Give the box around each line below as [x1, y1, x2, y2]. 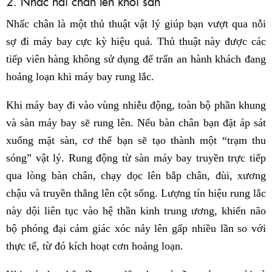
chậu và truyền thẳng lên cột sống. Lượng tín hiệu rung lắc [6, 187, 266, 200]
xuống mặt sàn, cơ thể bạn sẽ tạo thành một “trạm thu [6, 134, 266, 147]
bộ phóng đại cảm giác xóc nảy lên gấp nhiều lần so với [6, 222, 266, 235]
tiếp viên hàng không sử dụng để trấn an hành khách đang [6, 53, 266, 66]
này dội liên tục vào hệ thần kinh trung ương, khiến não [6, 205, 266, 217]
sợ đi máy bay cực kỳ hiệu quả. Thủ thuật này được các [6, 35, 266, 48]
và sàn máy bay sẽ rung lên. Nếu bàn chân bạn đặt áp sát [6, 117, 266, 129]
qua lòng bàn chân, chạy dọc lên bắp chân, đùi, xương [6, 169, 266, 182]
